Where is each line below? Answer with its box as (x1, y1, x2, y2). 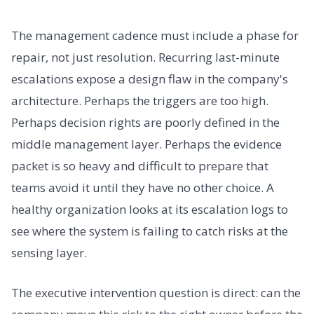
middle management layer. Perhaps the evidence (11, 135, 282, 152)
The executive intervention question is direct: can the (11, 285, 301, 301)
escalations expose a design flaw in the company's (11, 70, 288, 87)
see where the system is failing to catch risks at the (11, 222, 288, 239)
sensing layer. (11, 244, 87, 261)
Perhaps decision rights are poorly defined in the (11, 114, 280, 130)
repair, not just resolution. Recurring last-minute (11, 48, 280, 65)
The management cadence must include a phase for (11, 27, 299, 43)
